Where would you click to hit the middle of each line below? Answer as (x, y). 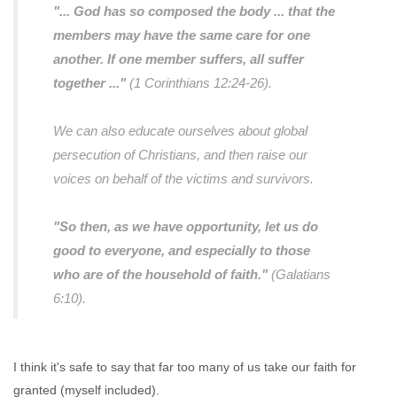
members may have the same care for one (182, 35)
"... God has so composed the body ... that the (194, 11)
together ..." (91, 83)
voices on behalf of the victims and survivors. (183, 179)
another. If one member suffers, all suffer (179, 59)
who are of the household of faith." (160, 274)
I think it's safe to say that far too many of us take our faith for (185, 367)
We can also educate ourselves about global (180, 131)
